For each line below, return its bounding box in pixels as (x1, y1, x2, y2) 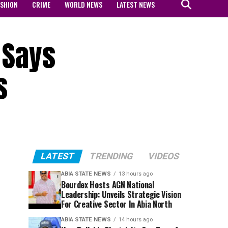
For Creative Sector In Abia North (61, 197, 172, 210)
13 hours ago (119, 170, 153, 177)
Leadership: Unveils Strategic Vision (61, 188, 181, 201)
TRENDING (88, 151, 134, 161)
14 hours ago (119, 216, 153, 223)
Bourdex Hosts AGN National (61, 178, 154, 191)
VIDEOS (147, 151, 181, 161)
